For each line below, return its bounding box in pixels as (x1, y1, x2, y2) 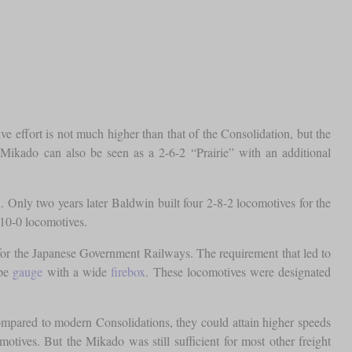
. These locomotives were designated (145, 263, 332, 280)
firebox (111, 263, 146, 280)
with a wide (42, 263, 112, 280)
